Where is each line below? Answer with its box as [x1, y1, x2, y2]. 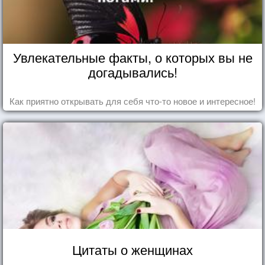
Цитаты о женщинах [72, 240, 193, 258]
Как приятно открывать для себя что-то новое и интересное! [9, 94, 256, 107]
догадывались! [88, 62, 177, 81]
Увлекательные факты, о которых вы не [12, 47, 253, 66]
